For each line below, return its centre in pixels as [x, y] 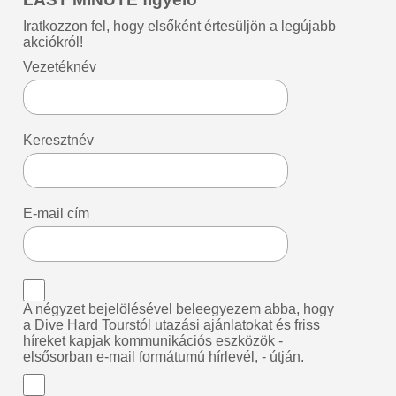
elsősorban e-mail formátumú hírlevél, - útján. [164, 357]
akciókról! [53, 42]
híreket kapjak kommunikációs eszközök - [153, 341]
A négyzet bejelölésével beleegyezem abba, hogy [179, 309]
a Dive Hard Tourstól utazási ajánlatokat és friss [172, 325]
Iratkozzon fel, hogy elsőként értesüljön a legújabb [180, 27]
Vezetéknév [60, 67]
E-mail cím [57, 214]
